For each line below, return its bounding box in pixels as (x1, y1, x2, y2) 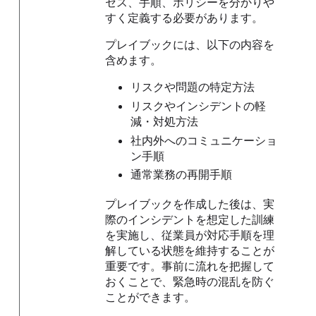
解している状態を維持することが (105, 243, 275, 257)
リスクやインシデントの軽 (130, 98, 266, 113)
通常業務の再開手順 (130, 167, 232, 182)
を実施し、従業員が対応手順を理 (105, 227, 275, 242)
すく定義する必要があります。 (105, 11, 264, 25)
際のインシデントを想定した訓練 (105, 212, 275, 226)
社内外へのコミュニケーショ (130, 133, 277, 147)
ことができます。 (105, 289, 196, 304)
